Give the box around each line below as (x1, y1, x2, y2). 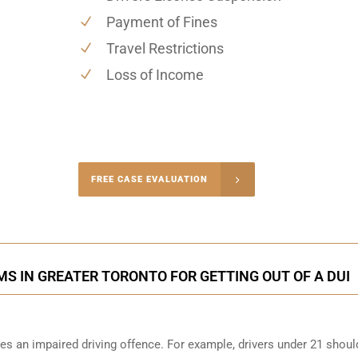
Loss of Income (105, 66, 204, 83)
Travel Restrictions (105, 39, 224, 57)
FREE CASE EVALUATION (90, 173, 208, 185)
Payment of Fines (105, 13, 217, 30)
